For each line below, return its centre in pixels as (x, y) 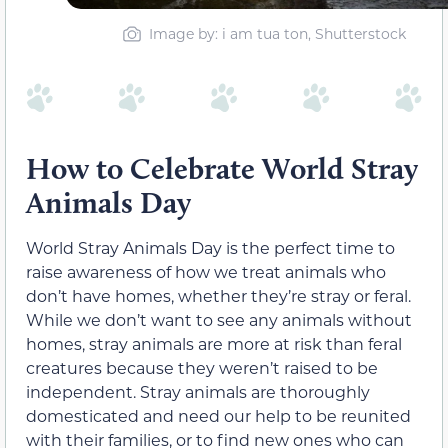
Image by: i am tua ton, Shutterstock (277, 33)
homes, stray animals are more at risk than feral (214, 344)
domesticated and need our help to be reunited (218, 416)
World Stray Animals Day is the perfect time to (210, 248)
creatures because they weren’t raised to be (202, 368)
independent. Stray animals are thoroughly (198, 392)
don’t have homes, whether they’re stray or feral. (218, 296)
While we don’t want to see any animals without (219, 320)
